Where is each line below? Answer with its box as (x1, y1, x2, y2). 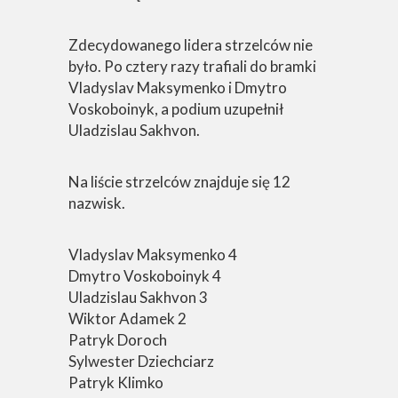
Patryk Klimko (68, 373, 163, 392)
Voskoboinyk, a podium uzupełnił (68, 99, 283, 118)
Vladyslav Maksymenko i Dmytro (68, 78, 287, 97)
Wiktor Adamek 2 (68, 309, 187, 328)
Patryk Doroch (68, 330, 167, 349)
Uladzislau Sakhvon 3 (68, 288, 208, 306)
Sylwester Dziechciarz (68, 352, 214, 370)
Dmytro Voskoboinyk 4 (68, 267, 221, 285)
